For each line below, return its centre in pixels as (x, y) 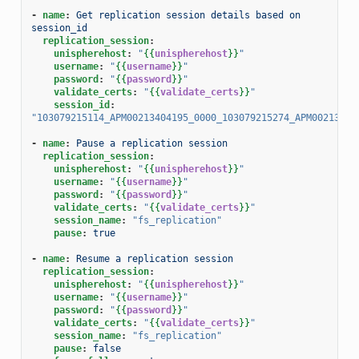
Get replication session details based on (188, 15)
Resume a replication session (154, 258)
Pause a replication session (151, 143)
